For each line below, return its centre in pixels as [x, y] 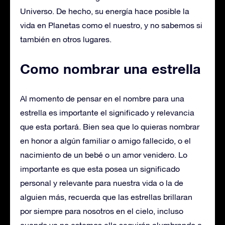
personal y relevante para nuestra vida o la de [102, 183]
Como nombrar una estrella [110, 69]
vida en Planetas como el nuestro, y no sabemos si [111, 25]
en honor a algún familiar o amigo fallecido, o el [105, 141]
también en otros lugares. [66, 39]
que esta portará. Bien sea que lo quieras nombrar [110, 127]
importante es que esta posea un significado [100, 169]
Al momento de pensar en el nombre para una [102, 98]
